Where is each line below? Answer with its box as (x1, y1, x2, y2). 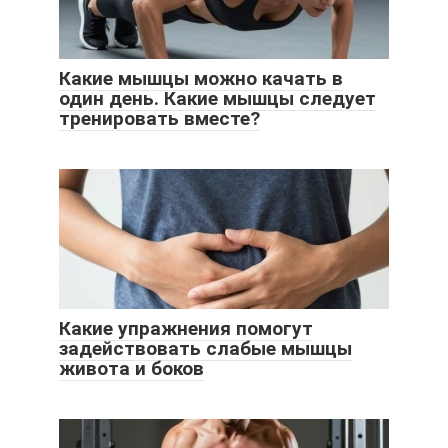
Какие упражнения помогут (59, 316, 313, 340)
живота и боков (59, 356, 204, 380)
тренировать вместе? (59, 106, 260, 130)
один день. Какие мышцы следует (59, 86, 376, 110)
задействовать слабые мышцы (59, 336, 352, 360)
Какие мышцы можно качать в (59, 66, 343, 90)
